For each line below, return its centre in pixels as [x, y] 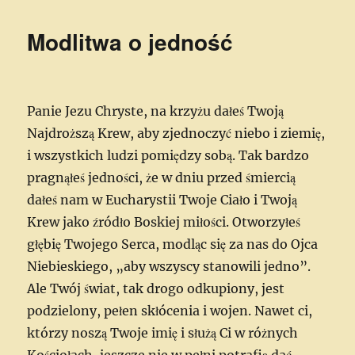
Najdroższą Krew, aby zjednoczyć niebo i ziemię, [176, 133]
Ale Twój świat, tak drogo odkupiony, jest [156, 288]
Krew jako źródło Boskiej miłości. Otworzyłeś [164, 221]
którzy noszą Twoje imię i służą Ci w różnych [163, 332]
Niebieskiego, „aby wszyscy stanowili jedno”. [169, 266]
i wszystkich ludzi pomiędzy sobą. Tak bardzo [168, 155]
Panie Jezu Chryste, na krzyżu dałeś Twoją [156, 111]
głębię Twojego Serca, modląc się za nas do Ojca [173, 244]
